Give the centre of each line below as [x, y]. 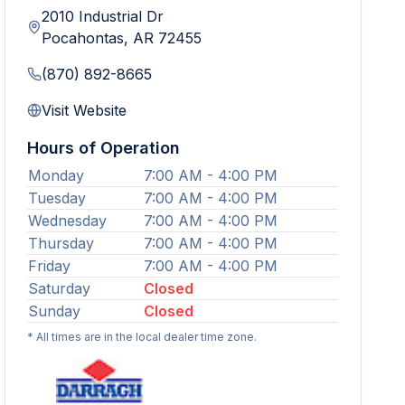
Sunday [55, 311]
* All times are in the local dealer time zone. [142, 337]
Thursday [61, 243]
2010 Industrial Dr [103, 16]
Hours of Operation [104, 148]
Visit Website [85, 110]
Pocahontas [83, 38]
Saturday [60, 288]
